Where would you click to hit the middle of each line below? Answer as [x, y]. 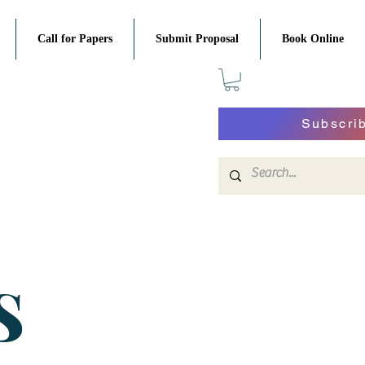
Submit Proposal [197, 39]
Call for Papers [75, 39]
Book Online [313, 39]
